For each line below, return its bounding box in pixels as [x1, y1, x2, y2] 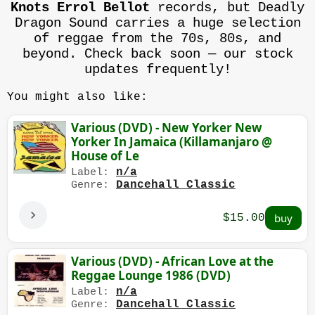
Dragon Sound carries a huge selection [14, 15, 301, 32]
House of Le [71, 148, 139, 165]
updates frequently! [84, 62, 231, 78]
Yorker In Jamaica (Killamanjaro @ [71, 134, 272, 150]
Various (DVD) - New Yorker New [71, 120, 262, 136]
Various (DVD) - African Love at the [71, 253, 274, 270]
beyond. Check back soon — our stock [22, 46, 293, 63]
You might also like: [7, 91, 148, 104]
